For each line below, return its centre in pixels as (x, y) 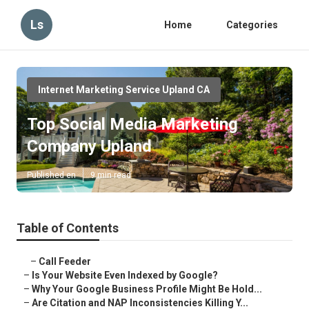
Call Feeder (65, 262)
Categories (252, 25)
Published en (51, 176)
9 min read (111, 176)
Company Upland (89, 147)
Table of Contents (68, 228)
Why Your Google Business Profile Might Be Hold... (147, 289)
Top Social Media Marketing (132, 124)
